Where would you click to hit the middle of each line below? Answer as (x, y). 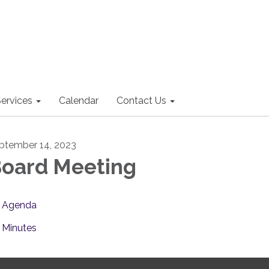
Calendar (79, 101)
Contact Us (141, 101)
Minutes (19, 228)
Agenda (19, 205)
